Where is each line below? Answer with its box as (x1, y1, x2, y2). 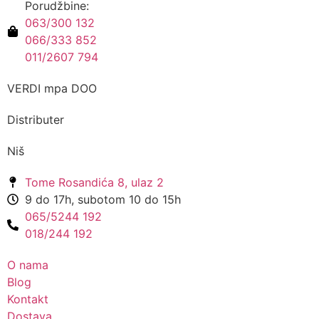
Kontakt (7, 292, 48, 307)
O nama (7, 258, 48, 273)
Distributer (7, 113, 64, 127)
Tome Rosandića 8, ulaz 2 (25, 175, 164, 190)
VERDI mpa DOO (7, 81, 97, 96)
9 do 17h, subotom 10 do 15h (25, 192, 181, 207)
